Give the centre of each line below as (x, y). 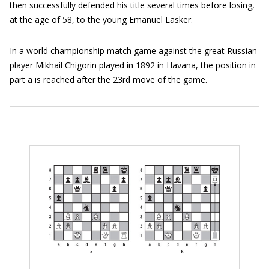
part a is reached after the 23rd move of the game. (108, 80)
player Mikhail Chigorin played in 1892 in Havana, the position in (133, 65)
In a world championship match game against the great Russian (133, 51)
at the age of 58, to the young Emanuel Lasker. (101, 20)
